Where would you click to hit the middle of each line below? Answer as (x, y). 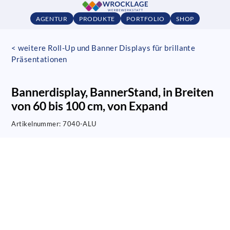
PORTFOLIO (146, 18)
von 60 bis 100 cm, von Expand (90, 106)
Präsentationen (39, 59)
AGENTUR (52, 18)
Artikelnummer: (37, 124)
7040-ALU (80, 124)
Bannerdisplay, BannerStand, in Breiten (113, 92)
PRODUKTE (97, 18)
